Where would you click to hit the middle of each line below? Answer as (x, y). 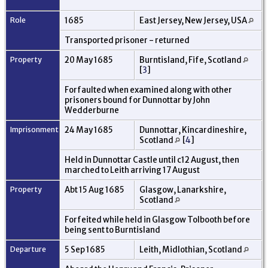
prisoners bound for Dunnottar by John (137, 100)
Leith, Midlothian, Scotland (191, 249)
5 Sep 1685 (86, 249)
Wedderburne (92, 110)
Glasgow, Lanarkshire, (183, 190)
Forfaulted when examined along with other (148, 90)
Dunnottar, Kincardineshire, (193, 130)
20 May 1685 (89, 60)
